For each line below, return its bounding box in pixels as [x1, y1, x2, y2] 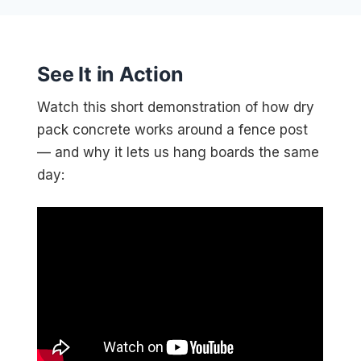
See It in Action [37, 62, 184, 86]
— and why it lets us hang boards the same [37, 144, 320, 160]
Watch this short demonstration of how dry [37, 99, 315, 115]
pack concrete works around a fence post [37, 122, 309, 138]
